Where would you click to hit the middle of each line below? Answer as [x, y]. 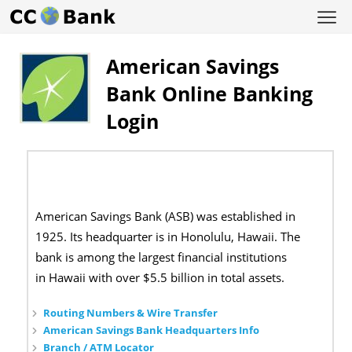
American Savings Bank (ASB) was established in [166, 217]
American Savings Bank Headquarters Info [152, 330]
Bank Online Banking [209, 93]
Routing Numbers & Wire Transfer [131, 313]
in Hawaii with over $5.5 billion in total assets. [160, 278]
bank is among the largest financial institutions [161, 258]
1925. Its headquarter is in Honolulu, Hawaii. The [168, 237]
